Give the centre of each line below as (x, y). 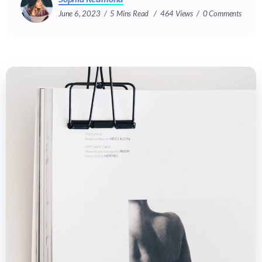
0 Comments (222, 14)
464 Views (177, 14)
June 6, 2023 (80, 14)
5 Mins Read (130, 14)
